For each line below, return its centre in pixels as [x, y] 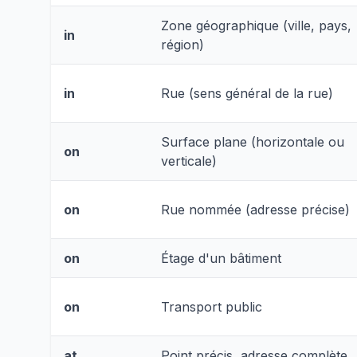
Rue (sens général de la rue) [247, 93]
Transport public [212, 306]
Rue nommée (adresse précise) [255, 209]
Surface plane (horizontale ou [253, 141]
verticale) [189, 161]
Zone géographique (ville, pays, [256, 25]
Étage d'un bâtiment [221, 258]
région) [182, 44]
